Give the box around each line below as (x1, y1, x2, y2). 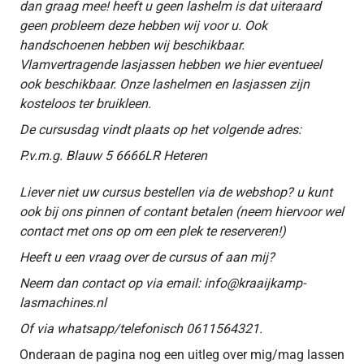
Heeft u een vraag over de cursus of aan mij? (19, 249, 275, 265)
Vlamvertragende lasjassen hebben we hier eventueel (19, 56, 322, 72)
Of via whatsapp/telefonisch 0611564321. (19, 320, 262, 336)
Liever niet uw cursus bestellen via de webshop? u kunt (19, 184, 332, 200)
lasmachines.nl (19, 294, 110, 310)
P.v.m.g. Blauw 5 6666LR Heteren (19, 147, 207, 163)
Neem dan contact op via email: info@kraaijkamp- (19, 275, 305, 291)
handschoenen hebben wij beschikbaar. (19, 37, 245, 53)
